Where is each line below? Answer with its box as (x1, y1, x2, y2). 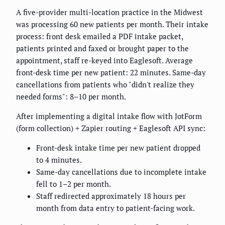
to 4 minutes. (36, 154, 82, 165)
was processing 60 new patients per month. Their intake (16, 19, 208, 29)
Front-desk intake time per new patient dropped (36, 142, 200, 153)
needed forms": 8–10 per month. (16, 91, 126, 101)
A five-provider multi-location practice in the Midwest (16, 7, 203, 17)
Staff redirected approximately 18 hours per (36, 190, 186, 201)
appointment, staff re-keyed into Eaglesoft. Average (16, 55, 193, 65)
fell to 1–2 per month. (36, 178, 111, 189)
